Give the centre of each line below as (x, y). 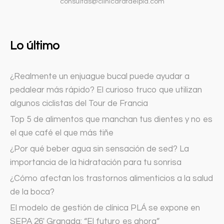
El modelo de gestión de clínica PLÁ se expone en (105, 208)
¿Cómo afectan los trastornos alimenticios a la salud (111, 179)
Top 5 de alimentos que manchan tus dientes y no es (111, 120)
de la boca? (32, 192)
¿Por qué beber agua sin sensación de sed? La (99, 149)
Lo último (35, 46)
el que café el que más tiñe (62, 133)
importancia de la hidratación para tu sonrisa (96, 163)
